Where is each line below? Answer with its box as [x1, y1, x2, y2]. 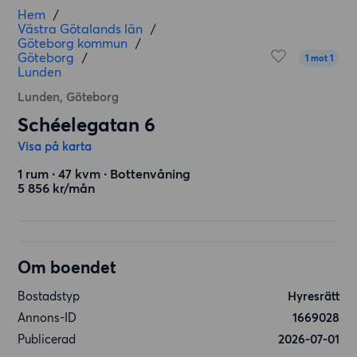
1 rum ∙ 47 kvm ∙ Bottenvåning [18, 166, 191, 182]
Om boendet [18, 257, 117, 277]
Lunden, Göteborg [18, 89, 120, 104]
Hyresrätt [287, 288, 339, 304]
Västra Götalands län [18, 21, 143, 37]
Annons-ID [18, 310, 77, 325]
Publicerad [18, 331, 76, 347]
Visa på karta [18, 139, 92, 154]
